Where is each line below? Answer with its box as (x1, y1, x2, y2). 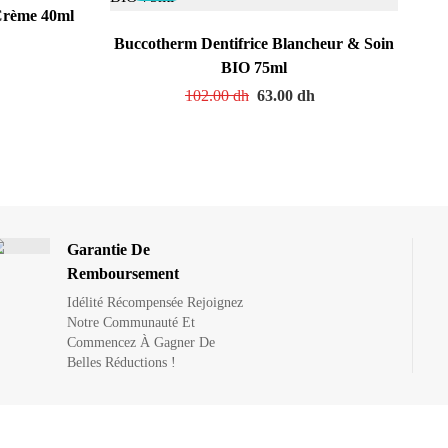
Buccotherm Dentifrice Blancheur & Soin (113, 34, 394, 52)
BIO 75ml (220, 58, 287, 76)
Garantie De (67, 240, 151, 258)
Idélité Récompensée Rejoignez (67, 294, 244, 310)
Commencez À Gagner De (67, 334, 216, 350)
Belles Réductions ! (67, 354, 177, 370)
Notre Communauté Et (67, 314, 196, 330)
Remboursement (67, 264, 180, 282)
